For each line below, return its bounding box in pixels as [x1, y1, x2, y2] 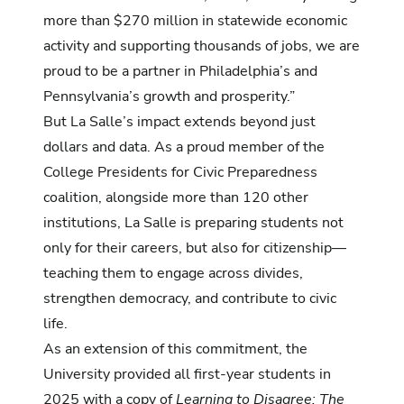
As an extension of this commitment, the [43, 338, 308, 359]
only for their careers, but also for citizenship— [43, 237, 346, 258]
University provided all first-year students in [43, 363, 331, 384]
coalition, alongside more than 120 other [43, 187, 308, 207]
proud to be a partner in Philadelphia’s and [43, 60, 317, 81]
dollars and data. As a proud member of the [43, 136, 325, 157]
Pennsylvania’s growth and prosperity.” [43, 86, 295, 106]
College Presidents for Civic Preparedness [43, 161, 317, 182]
